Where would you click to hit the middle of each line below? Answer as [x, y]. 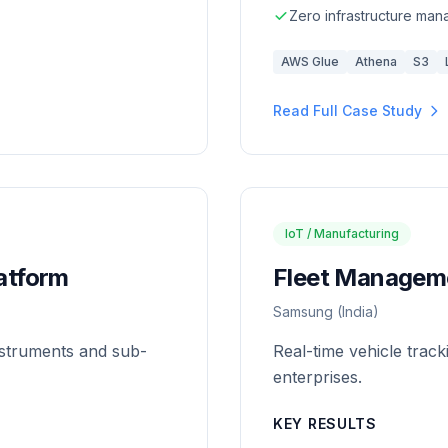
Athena [376, 61]
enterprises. [317, 377]
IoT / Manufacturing [342, 233]
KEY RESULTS [325, 423]
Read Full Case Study [347, 110]
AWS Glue [310, 61]
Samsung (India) [326, 311]
